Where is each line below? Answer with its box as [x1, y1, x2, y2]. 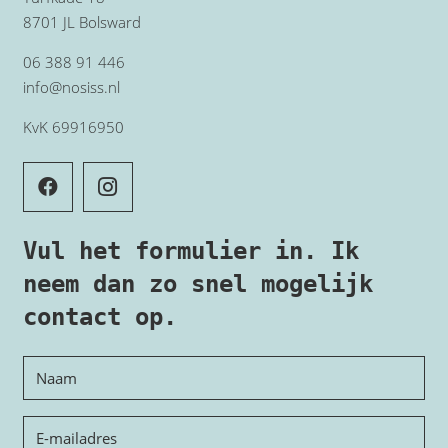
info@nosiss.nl [22, 76, 120, 97]
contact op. [22, 302, 177, 331]
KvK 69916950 [22, 116, 124, 137]
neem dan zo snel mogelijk [22, 269, 373, 298]
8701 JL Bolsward [22, 11, 141, 32]
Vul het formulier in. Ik [22, 236, 359, 265]
